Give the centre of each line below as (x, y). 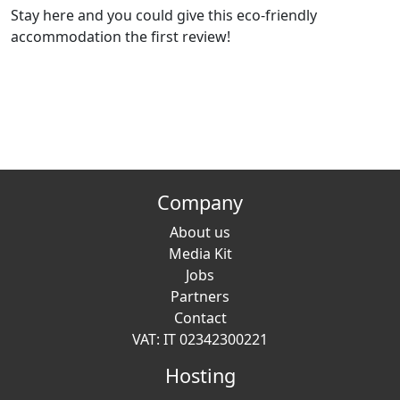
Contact (200, 318)
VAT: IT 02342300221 (200, 340)
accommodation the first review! (121, 37)
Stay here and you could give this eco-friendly (164, 16)
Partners (200, 297)
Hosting (200, 376)
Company (200, 203)
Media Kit (200, 254)
